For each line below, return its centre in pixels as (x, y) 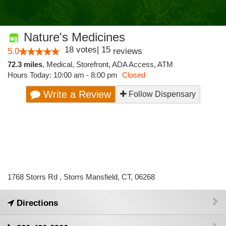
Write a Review (76, 94)
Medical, (61, 64)
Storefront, (94, 64)
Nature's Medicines (73, 37)
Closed (134, 75)
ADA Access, (135, 64)
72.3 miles (25, 64)
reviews (126, 51)
